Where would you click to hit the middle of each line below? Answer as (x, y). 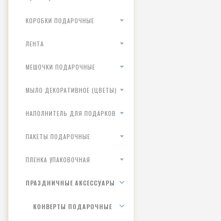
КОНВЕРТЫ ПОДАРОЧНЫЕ (73, 206)
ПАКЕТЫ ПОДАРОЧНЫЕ (58, 136)
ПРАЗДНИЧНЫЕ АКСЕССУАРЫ (70, 183)
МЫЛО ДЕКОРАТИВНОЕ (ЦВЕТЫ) (71, 90)
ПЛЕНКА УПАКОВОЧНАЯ (58, 160)
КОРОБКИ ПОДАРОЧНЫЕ (60, 20)
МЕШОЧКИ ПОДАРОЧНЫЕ (60, 67)
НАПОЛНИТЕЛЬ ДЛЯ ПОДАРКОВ (71, 113)
